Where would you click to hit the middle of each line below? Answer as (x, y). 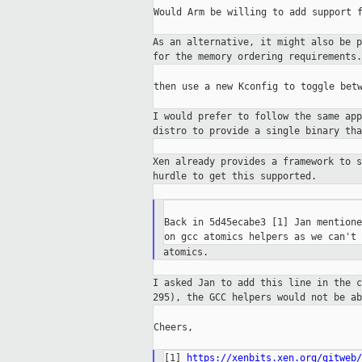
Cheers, (173, 328)
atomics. (185, 253)
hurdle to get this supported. (235, 177)
